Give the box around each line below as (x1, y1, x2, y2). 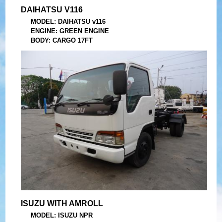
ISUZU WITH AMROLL (20, 199, 103, 208)
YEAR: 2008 (30, 46, 66, 54)
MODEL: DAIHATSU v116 (30, 17, 106, 25)
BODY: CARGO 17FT (30, 36, 93, 44)
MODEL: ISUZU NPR (30, 212, 93, 220)
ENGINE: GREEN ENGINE (30, 27, 109, 35)
